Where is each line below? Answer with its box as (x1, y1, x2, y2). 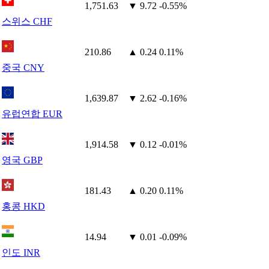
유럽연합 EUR (2, 109, 62, 119)
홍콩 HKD (2, 201, 45, 211)
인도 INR (2, 247, 40, 258)
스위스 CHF (2, 16, 52, 26)
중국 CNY (2, 62, 44, 73)
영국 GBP (2, 155, 43, 165)
